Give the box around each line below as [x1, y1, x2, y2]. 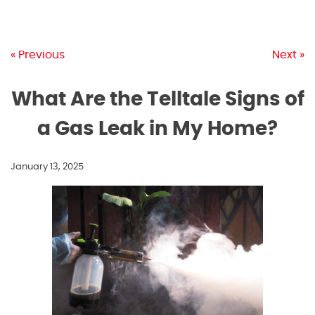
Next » [272, 49, 304, 61]
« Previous [11, 49, 65, 61]
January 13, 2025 [11, 162, 84, 172]
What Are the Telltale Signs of [11, 90, 304, 110]
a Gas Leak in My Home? [37, 120, 278, 140]
